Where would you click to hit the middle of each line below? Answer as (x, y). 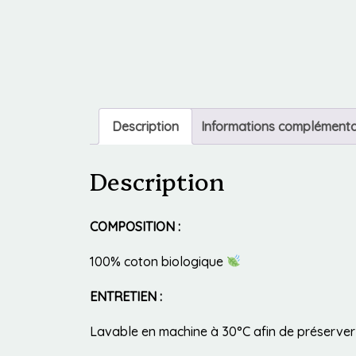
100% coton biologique (158, 261)
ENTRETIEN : (126, 296)
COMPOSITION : (135, 226)
